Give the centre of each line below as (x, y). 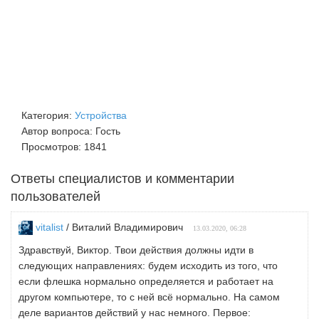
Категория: (48, 115)
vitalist (49, 227)
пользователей (56, 195)
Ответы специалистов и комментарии (122, 177)
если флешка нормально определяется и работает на (146, 282)
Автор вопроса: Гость (71, 131)
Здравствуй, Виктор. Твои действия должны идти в (136, 250)
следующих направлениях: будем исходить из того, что (148, 266)
